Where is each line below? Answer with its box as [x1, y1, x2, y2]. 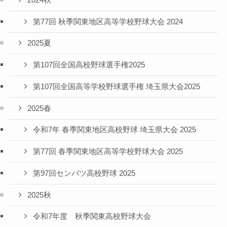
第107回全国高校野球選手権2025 [33, 61, 145, 69]
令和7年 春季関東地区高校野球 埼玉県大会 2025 [33, 126, 197, 134]
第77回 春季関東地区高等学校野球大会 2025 [33, 147, 183, 156]
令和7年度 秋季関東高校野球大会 [33, 212, 152, 221]
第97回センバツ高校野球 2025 [33, 169, 136, 177]
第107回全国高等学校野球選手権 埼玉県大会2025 [33, 82, 201, 91]
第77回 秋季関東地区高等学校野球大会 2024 [33, 17, 183, 26]
